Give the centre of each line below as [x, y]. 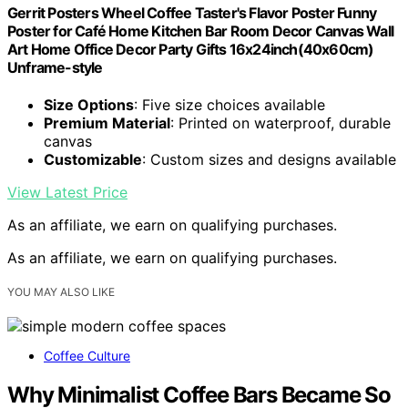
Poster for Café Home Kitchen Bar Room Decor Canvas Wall [201, 31]
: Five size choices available [229, 104]
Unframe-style [55, 67]
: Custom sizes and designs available [269, 159]
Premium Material [107, 122]
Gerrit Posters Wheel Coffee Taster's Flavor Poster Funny [192, 12]
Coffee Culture [87, 356]
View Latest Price [67, 192]
